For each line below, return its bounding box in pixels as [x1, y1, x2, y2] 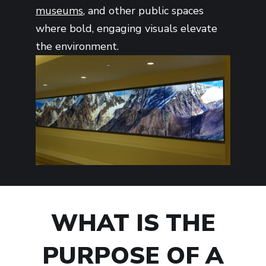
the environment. [36, 39, 119, 54]
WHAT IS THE [50, 207, 216, 239]
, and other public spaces [83, 4, 204, 18]
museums [36, 4, 83, 18]
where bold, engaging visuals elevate [36, 21, 217, 36]
